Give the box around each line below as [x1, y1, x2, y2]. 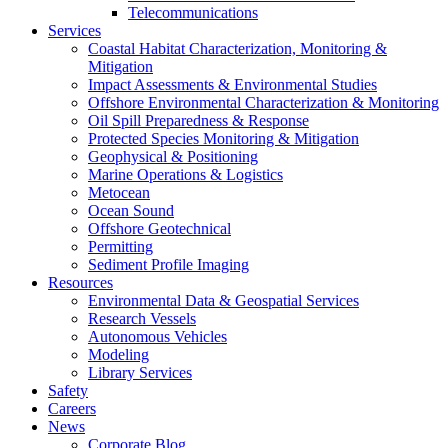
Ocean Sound [88, 202, 174, 220]
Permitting [88, 238, 153, 256]
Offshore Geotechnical [88, 220, 231, 238]
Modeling [88, 346, 149, 364]
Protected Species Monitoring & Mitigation [88, 130, 359, 148]
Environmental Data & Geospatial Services [88, 292, 359, 310]
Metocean [88, 184, 150, 202]
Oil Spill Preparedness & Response [88, 112, 309, 130]
